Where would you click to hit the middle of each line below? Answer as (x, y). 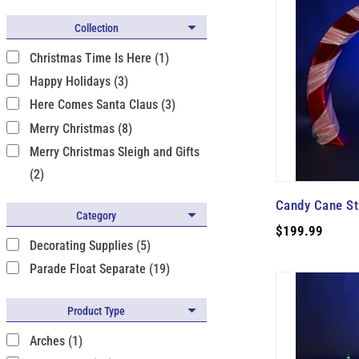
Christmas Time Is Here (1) (99, 58)
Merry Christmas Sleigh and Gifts (114, 151)
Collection (96, 28)
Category (96, 216)
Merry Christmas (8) (81, 128)
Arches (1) (56, 341)
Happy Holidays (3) (79, 81)
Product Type (96, 311)
